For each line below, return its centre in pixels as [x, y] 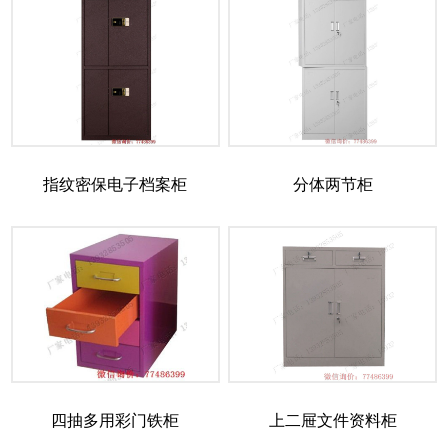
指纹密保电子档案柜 [115, 184]
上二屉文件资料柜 [332, 420]
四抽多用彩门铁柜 [115, 420]
